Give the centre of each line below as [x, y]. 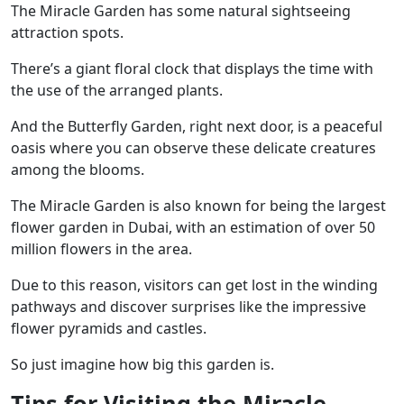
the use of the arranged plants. [117, 91]
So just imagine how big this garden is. [142, 365]
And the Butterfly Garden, [100, 127]
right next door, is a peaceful [286, 127]
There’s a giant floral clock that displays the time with [192, 69]
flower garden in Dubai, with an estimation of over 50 [193, 228]
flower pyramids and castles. [109, 329]
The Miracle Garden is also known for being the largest [198, 206]
